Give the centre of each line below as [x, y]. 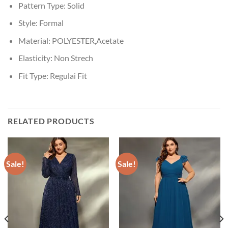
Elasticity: [36, 58]
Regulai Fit [68, 76]
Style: [28, 23]
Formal [51, 23]
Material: [35, 40]
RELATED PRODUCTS [51, 121]
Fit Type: [34, 76]
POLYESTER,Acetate [88, 40]
